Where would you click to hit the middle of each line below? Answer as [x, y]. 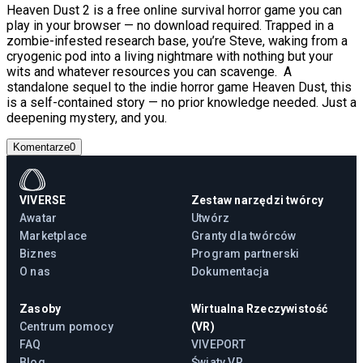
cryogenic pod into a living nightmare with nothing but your [170, 56]
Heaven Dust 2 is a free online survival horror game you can [174, 10]
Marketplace [53, 235]
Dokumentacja [231, 271]
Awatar [38, 218]
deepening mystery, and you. [87, 117]
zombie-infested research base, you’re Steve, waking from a [177, 41]
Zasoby [41, 308]
